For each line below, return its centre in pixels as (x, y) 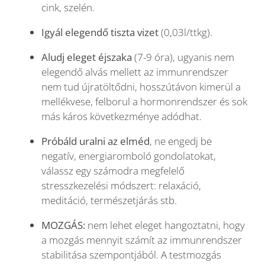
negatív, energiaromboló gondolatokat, (129, 156)
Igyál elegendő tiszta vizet (100, 33)
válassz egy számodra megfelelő (113, 171)
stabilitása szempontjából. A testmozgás (131, 255)
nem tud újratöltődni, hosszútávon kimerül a (141, 87)
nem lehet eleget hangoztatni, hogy (165, 225)
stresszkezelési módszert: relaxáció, (121, 186)
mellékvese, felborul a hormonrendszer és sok (144, 102)
